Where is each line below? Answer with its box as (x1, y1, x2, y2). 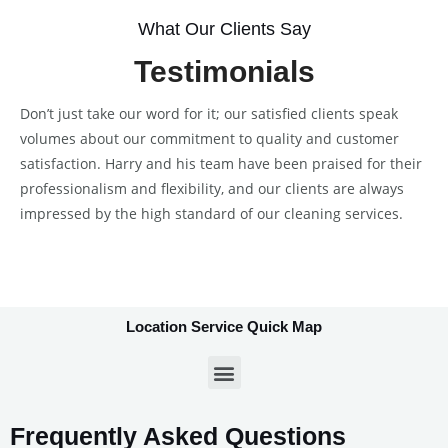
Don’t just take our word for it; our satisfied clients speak (20, 103, 398, 123)
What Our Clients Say (137, 17, 311, 39)
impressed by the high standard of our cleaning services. (20, 203, 403, 223)
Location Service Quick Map (126, 318, 322, 336)
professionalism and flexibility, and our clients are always (20, 178, 404, 198)
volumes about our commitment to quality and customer (20, 128, 399, 148)
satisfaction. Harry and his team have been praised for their (20, 153, 422, 173)
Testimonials (133, 54, 315, 88)
